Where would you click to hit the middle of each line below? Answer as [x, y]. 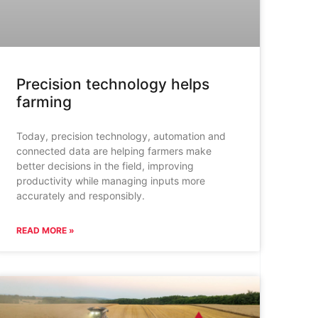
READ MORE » [45, 230]
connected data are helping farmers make [114, 150]
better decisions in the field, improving [105, 165]
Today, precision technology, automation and [121, 136]
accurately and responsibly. [80, 195]
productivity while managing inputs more [110, 180]
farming [44, 102]
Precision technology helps [113, 84]
